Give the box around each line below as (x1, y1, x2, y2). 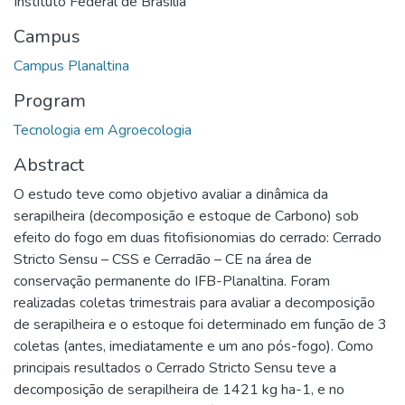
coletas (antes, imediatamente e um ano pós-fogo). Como (14, 335, 373, 356)
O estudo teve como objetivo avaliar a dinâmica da (14, 184, 328, 204)
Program (14, 88, 86, 113)
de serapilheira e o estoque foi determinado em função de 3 (14, 314, 387, 334)
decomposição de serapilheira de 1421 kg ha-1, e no (14, 379, 344, 400)
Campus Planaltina (14, 55, 129, 76)
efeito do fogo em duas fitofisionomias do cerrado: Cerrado (14, 227, 381, 248)
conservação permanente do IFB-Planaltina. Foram (14, 270, 330, 291)
